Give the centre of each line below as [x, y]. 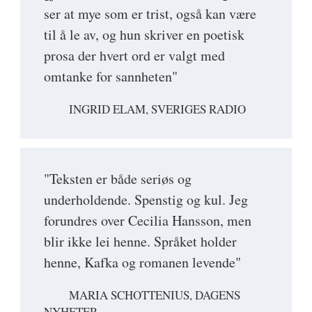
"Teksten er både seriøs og [118, 178]
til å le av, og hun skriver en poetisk [144, 34]
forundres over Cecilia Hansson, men [148, 220]
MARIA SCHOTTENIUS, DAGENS [155, 295]
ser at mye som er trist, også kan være [150, 13]
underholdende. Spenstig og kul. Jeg [146, 199]
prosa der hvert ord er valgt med [134, 55]
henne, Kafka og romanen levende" [142, 262]
